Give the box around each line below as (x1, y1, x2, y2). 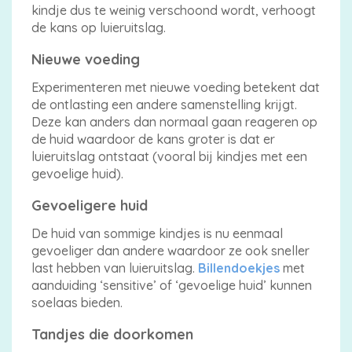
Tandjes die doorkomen (31, 325, 193, 343)
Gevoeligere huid (31, 196, 148, 214)
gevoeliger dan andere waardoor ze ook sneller (31, 243, 310, 258)
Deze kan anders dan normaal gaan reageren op (31, 114, 317, 130)
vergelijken (6, 251, 113, 276)
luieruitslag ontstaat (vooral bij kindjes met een (31, 148, 307, 164)
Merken (6, 223, 79, 248)
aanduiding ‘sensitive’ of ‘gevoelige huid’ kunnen (31, 277, 312, 293)
